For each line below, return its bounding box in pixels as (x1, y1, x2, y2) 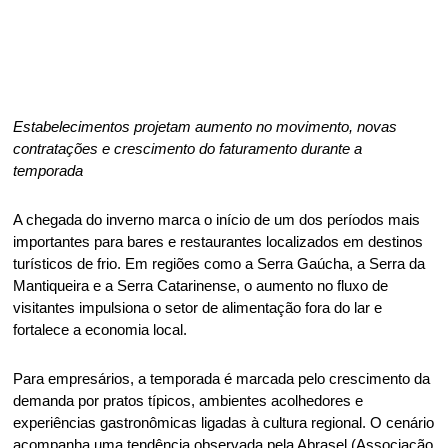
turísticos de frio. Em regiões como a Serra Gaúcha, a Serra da (13, 255, 426, 272)
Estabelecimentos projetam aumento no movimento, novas (13, 118, 398, 135)
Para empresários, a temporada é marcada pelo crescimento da (13, 370, 431, 387)
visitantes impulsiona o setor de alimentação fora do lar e (13, 299, 383, 316)
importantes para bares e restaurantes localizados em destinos (13, 233, 424, 250)
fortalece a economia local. (13, 321, 192, 338)
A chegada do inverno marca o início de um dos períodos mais (13, 211, 421, 228)
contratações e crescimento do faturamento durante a (13, 140, 363, 157)
